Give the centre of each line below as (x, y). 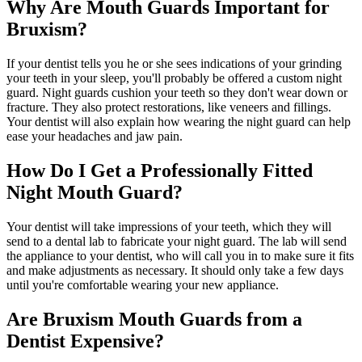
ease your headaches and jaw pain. (95, 136)
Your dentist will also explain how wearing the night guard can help (179, 121)
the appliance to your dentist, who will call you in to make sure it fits (180, 255)
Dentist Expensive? (85, 341)
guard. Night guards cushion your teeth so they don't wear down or (177, 92)
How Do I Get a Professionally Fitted (160, 170)
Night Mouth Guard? (95, 192)
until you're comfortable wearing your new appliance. (143, 284)
